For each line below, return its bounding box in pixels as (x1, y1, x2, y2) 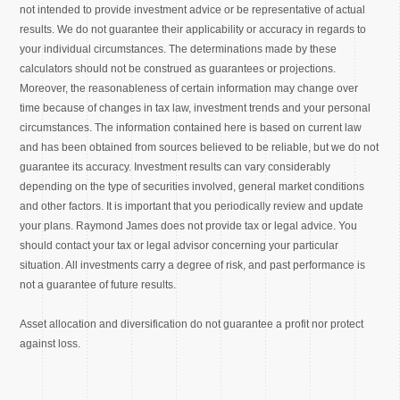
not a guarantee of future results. (20, 278, 177, 291)
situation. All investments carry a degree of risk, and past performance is (20, 258, 366, 271)
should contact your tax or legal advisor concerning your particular (20, 238, 339, 252)
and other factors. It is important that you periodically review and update (20, 199, 364, 212)
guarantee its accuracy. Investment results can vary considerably (20, 160, 331, 173)
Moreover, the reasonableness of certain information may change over (20, 81, 359, 95)
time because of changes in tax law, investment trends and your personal (20, 101, 371, 114)
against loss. (20, 337, 81, 350)
